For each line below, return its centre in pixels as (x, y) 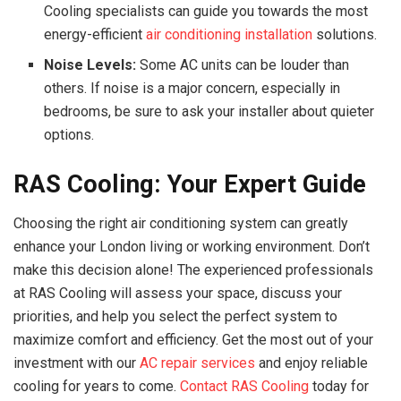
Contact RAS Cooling (244, 387)
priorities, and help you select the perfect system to (175, 317)
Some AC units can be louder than (243, 64)
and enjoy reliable (311, 363)
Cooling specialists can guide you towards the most (206, 11)
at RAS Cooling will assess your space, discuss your (178, 294)
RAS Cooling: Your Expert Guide (190, 184)
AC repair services (197, 363)
